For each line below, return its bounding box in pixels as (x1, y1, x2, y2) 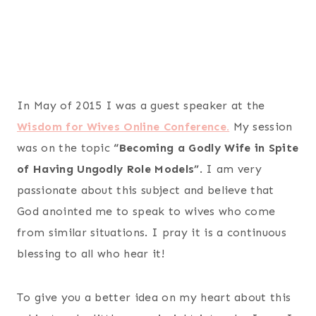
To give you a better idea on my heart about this (17, 290, 291, 304)
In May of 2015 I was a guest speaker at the (17, 98, 265, 112)
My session (229, 119, 293, 133)
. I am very (199, 162, 262, 176)
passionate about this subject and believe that (17, 183, 274, 197)
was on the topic (17, 140, 114, 154)
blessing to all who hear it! (17, 246, 164, 260)
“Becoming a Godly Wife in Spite (114, 140, 299, 154)
